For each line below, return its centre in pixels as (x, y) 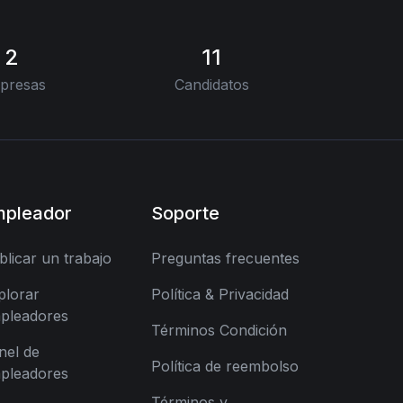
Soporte (185, 213)
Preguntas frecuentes (225, 258)
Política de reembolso (225, 366)
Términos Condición (219, 330)
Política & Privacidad (220, 294)
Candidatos (211, 85)
